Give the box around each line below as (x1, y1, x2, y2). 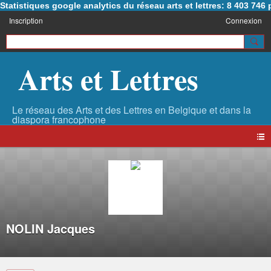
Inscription (9, 15, 43, 25)
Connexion (226, 15, 262, 25)
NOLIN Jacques (6, 220, 95, 238)
